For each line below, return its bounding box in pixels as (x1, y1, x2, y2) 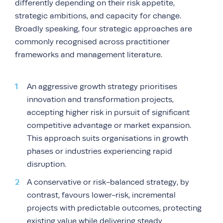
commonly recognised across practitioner (15, 37, 170, 46)
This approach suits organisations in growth (27, 133, 188, 143)
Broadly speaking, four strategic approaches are (15, 24, 192, 33)
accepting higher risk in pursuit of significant (27, 108, 190, 117)
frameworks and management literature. (15, 50, 162, 59)
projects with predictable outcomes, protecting (27, 203, 202, 213)
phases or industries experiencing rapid (27, 146, 172, 156)
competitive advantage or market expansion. (27, 120, 191, 130)
